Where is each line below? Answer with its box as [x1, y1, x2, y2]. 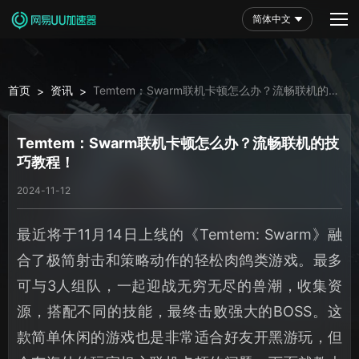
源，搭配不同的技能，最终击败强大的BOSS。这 [17, 302, 342, 320]
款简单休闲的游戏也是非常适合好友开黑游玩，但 [17, 328, 342, 345]
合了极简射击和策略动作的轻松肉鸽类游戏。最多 [17, 251, 342, 268]
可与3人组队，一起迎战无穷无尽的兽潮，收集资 [17, 276, 342, 294]
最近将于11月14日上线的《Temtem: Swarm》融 [17, 225, 342, 243]
